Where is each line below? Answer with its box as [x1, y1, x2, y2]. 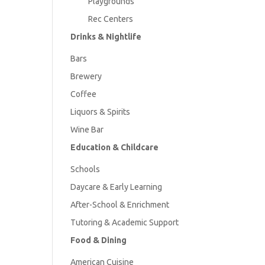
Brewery [70, 71, 102, 81]
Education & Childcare [70, 142, 159, 152]
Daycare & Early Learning [70, 182, 163, 192]
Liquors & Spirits [70, 106, 131, 117]
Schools [70, 164, 101, 174]
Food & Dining [70, 235, 127, 245]
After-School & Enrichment [70, 199, 172, 209]
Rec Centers [88, 14, 134, 24]
